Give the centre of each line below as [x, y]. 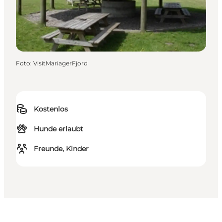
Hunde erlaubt [58, 129]
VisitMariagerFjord [60, 63]
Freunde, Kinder [61, 149]
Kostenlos [51, 109]
